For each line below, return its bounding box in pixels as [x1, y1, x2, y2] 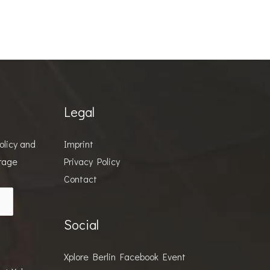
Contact [64, 172, 97, 186]
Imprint [64, 137, 93, 151]
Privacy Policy [64, 155, 120, 168]
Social [64, 216, 99, 234]
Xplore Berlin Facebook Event [64, 250, 186, 263]
